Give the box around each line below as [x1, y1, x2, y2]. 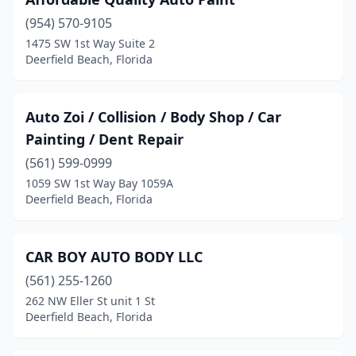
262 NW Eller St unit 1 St [25, 293, 155, 308]
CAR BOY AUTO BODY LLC [25, 247, 203, 266]
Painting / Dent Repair [25, 130, 184, 149]
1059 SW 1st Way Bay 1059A [25, 176, 173, 191]
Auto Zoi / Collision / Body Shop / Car [25, 107, 281, 126]
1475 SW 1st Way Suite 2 [25, 36, 155, 51]
